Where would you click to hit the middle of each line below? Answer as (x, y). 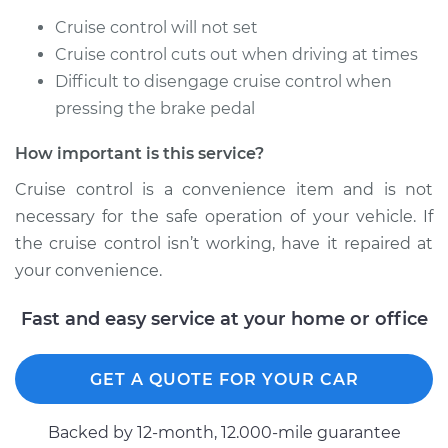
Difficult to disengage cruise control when (223, 81)
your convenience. (88, 270)
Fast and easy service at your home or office (224, 319)
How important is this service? (139, 153)
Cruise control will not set (156, 27)
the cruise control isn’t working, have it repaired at (224, 243)
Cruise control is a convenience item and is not (224, 189)
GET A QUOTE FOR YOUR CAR (224, 379)
